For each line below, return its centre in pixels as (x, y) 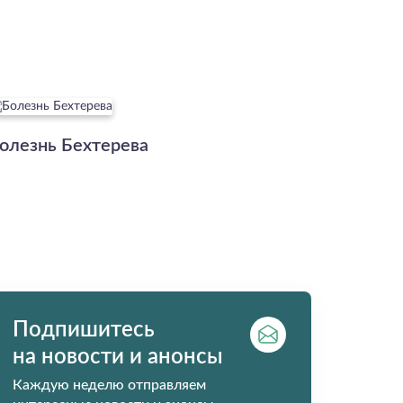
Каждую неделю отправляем (109, 385)
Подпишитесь (84, 331)
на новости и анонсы (118, 358)
